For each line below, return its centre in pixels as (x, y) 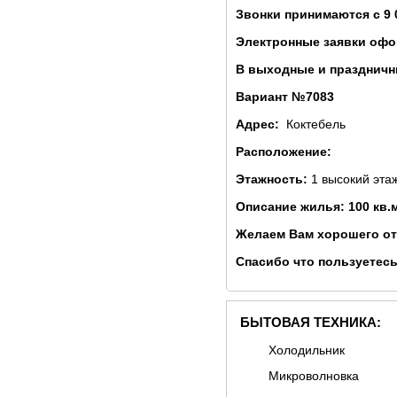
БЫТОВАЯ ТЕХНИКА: (311, 322)
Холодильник (307, 350)
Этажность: (273, 179)
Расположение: (285, 152)
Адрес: (261, 124)
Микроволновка (314, 376)
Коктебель (316, 124)
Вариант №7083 (285, 97)
